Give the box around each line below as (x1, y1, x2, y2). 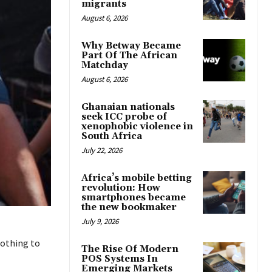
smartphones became (81, 192, 186, 204)
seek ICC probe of (81, 111, 167, 123)
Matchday (81, 59, 128, 72)
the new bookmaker (81, 202, 177, 214)
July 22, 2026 (81, 145, 122, 156)
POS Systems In (81, 253, 158, 265)
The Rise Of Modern (81, 243, 178, 256)
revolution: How (81, 182, 160, 194)
